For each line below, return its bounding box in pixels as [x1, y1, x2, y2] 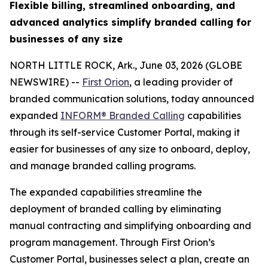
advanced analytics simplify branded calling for [10, 16, 251, 28]
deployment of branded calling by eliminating [10, 203, 221, 215]
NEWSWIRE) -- [10, 76, 82, 88]
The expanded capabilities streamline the [10, 186, 202, 198]
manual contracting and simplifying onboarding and [10, 220, 251, 232]
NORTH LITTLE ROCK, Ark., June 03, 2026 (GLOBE [10, 59, 242, 71]
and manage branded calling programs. [10, 160, 196, 172]
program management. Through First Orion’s [10, 236, 215, 248]
